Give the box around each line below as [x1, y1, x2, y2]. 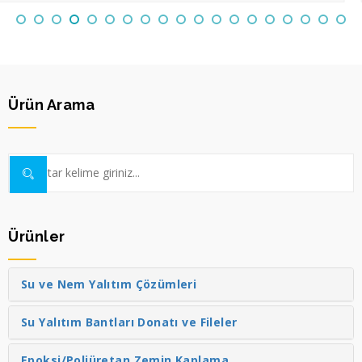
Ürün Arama [8, 95, 95, 113]
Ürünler [8, 227, 65, 245]
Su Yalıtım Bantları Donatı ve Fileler [21, 314, 238, 330]
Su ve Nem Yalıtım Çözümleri [21, 276, 197, 292]
